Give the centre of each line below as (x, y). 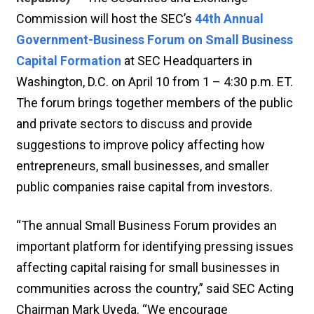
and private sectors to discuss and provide (134, 123)
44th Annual (229, 18)
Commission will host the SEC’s (105, 18)
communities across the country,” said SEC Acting (155, 288)
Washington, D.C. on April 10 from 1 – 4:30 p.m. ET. (155, 81)
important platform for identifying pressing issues (155, 246)
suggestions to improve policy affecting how (141, 144)
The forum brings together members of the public (155, 102)
